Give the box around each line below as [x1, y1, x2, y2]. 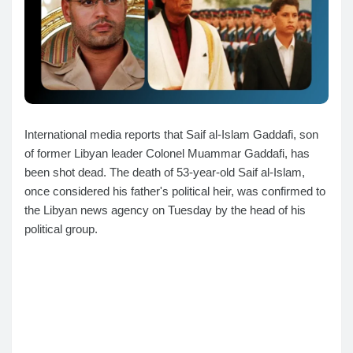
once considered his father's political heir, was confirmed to [24, 184, 325, 199]
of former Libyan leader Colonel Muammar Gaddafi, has [24, 147, 310, 161]
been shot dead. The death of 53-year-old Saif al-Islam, [24, 165, 305, 180]
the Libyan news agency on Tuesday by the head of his [24, 203, 306, 217]
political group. [24, 222, 98, 236]
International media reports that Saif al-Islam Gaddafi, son [24, 128, 318, 142]
